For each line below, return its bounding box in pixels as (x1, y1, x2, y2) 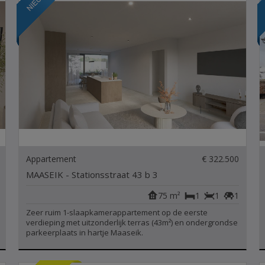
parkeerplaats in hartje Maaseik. (26, 227, 144, 238)
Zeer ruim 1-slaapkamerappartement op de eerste (26, 207, 208, 218)
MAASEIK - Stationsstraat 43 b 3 (26, 169, 159, 180)
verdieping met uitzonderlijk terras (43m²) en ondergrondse (26, 217, 238, 228)
